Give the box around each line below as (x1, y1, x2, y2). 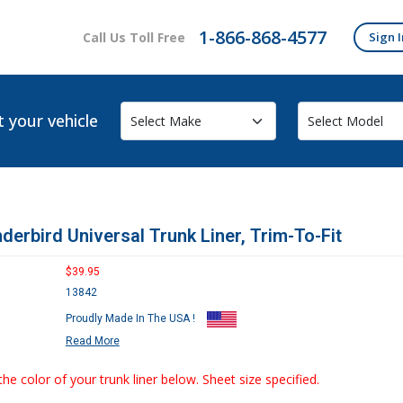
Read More (65, 335, 120, 347)
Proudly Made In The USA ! (65, 312, 198, 326)
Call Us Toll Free (83, 29, 185, 46)
